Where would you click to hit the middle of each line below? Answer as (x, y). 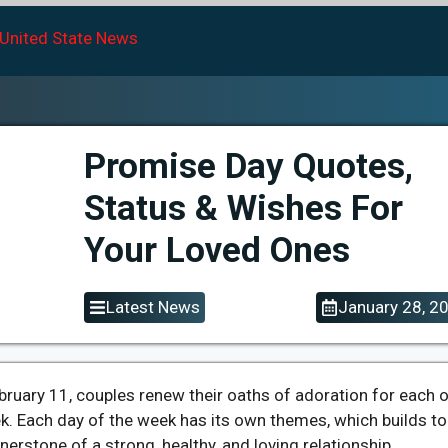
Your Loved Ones (217, 250)
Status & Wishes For (243, 208)
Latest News (153, 307)
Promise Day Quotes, (248, 166)
